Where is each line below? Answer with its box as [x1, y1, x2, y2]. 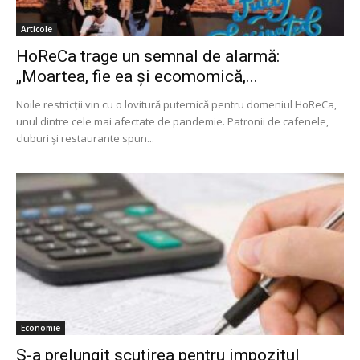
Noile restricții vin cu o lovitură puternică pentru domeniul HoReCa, [16, 97, 337, 112]
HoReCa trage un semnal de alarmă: [16, 47, 280, 67]
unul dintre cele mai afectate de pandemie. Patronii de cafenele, [16, 114, 329, 129]
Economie [21, 321, 60, 333]
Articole [21, 23, 52, 35]
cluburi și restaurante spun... [16, 131, 154, 146]
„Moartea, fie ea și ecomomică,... [16, 67, 258, 87]
